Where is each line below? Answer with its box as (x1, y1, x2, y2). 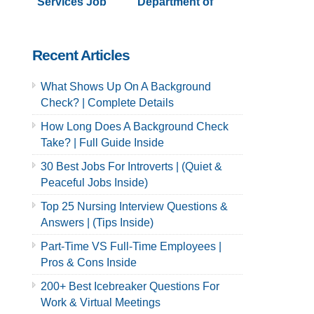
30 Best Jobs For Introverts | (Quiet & (41, 161, 222, 172)
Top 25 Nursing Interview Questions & (41, 200, 228, 212)
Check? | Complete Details (41, 97, 174, 109)
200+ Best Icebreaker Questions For (41, 280, 219, 292)
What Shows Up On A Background (41, 81, 211, 93)
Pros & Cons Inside (41, 257, 137, 268)
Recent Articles (32, 47, 130, 64)
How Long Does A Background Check (41, 121, 228, 132)
